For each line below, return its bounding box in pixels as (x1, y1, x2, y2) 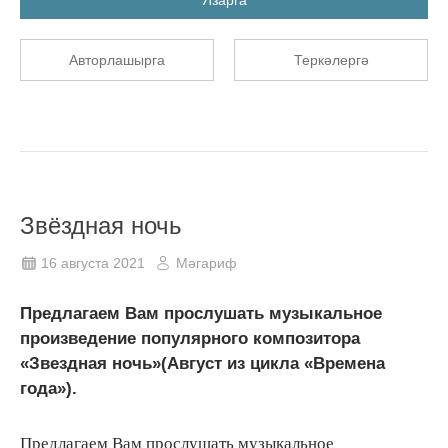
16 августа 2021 (41, 254, 145, 271)
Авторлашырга (69, 51, 165, 68)
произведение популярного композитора (20, 328, 360, 348)
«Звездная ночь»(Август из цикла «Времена (20, 353, 385, 373)
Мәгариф (176, 254, 237, 271)
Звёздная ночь (20, 211, 182, 239)
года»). (20, 378, 77, 398)
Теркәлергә (293, 51, 369, 68)
